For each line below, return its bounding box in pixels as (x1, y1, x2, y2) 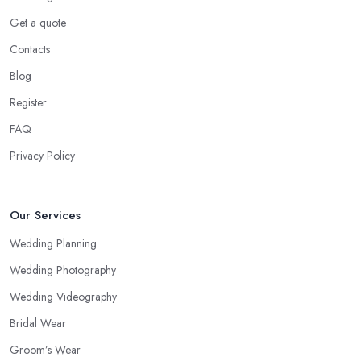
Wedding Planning (10, 234, 97, 251)
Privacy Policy (10, 147, 75, 164)
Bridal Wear (10, 314, 66, 331)
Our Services (10, 205, 81, 224)
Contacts (10, 40, 50, 57)
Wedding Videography (10, 288, 117, 305)
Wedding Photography (10, 261, 116, 278)
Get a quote (10, 14, 66, 31)
